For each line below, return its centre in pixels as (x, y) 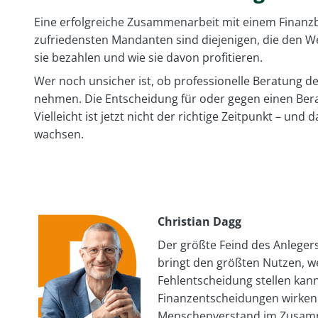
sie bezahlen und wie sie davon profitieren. (148, 57)
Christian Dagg (199, 221)
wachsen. (59, 134)
